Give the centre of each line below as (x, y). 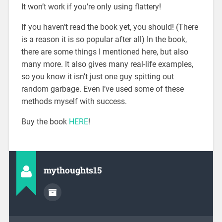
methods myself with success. (74, 101)
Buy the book (45, 121)
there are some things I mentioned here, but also (105, 52)
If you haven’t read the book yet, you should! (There (110, 27)
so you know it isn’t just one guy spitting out (97, 76)
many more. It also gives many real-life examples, (107, 64)
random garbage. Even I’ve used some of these (102, 89)
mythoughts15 (72, 170)
